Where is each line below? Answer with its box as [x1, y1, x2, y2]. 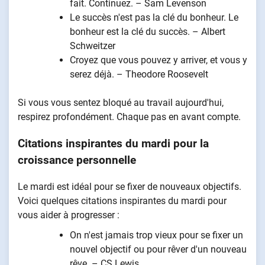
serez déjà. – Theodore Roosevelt [70, 69, 208, 80]
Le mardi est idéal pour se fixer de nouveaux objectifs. [18, 180, 241, 192]
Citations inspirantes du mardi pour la [18, 137, 209, 150]
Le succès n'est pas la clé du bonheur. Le [70, 12, 238, 24]
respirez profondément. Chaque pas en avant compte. [18, 111, 241, 123]
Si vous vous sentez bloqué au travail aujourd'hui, [18, 97, 224, 109]
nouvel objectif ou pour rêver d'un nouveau [70, 243, 247, 255]
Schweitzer [70, 40, 115, 52]
